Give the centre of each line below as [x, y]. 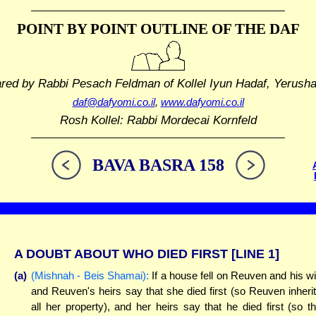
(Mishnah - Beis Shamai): [90, 275]
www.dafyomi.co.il [202, 102]
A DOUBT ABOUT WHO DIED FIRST [123, 254]
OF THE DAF [254, 29]
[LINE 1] [255, 254]
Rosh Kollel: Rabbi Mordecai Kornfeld [158, 120]
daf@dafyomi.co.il [114, 102]
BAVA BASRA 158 [158, 165]
